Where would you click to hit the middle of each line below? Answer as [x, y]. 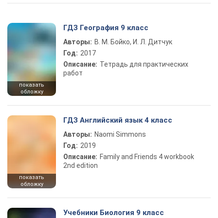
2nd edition [81, 165]
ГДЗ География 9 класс [106, 28]
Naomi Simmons [120, 134]
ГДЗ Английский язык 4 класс [118, 120]
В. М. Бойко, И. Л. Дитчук [133, 42]
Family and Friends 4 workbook [147, 157]
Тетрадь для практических [144, 64]
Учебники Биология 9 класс [114, 213]
